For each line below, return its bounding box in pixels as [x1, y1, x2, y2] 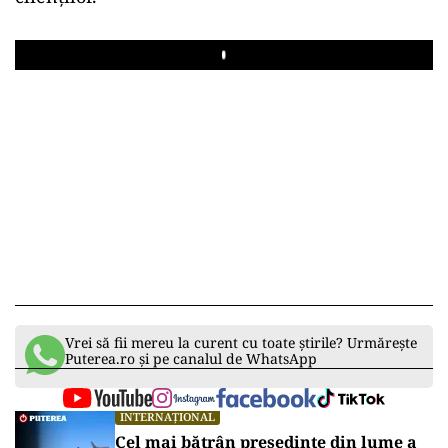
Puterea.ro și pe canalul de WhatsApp [65, 349, 317, 368]
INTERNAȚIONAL [120, 409, 215, 424]
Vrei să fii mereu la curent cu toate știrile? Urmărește [65, 333, 417, 352]
